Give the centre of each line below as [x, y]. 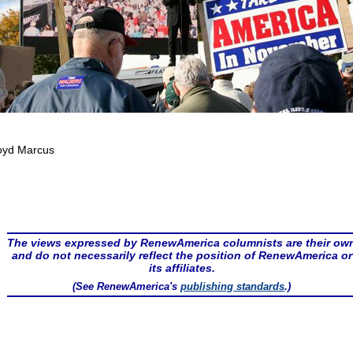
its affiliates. [182, 268]
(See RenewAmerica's [127, 286]
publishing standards [233, 286]
